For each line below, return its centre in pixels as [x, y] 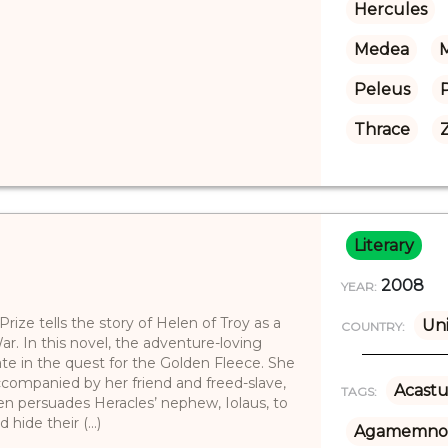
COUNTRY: [372, 326]
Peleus [381, 89]
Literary [383, 245]
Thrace [381, 129]
